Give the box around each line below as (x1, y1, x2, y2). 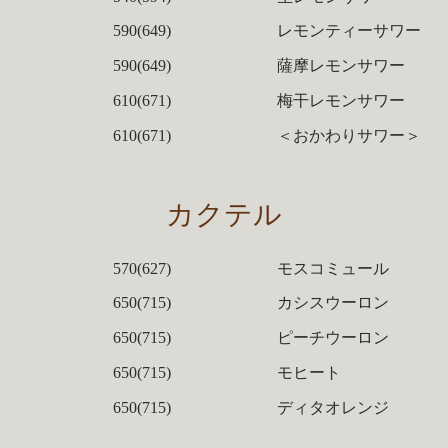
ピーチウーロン (277, 329, 390, 347)
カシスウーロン (277, 294, 390, 312)
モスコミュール (277, 259, 390, 277)
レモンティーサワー (277, 22, 422, 40)
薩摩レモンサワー (277, 57, 406, 75)
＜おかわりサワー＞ (277, 126, 422, 144)
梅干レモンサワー (277, 92, 406, 110)
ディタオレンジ (277, 398, 390, 416)
